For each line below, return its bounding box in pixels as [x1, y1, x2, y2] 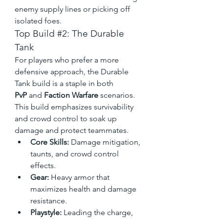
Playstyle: [30, 207, 62, 217]
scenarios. [98, 90, 135, 100]
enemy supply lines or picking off [15, 4, 130, 14]
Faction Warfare [44, 90, 98, 100]
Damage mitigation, [69, 137, 140, 147]
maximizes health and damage [30, 184, 136, 194]
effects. [30, 160, 56, 170]
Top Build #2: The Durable [15, 27, 124, 39]
